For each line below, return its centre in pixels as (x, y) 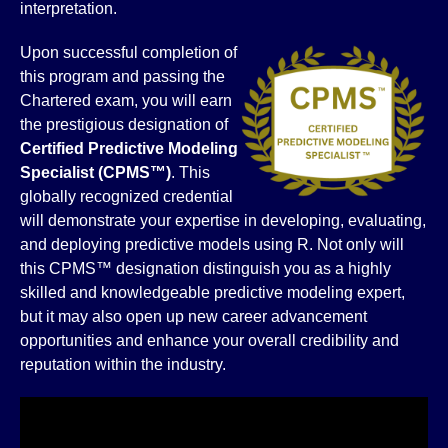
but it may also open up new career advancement (193, 316)
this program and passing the (122, 76)
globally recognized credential (126, 196)
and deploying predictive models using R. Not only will (212, 244)
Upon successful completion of (128, 52)
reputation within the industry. (123, 364)
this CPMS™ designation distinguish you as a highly (205, 268)
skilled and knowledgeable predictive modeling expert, (212, 292)
